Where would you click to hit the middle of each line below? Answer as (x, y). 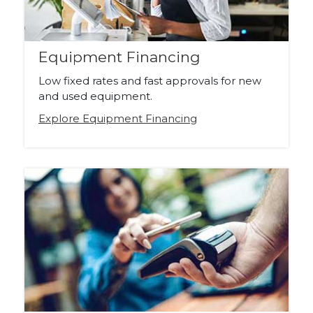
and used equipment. (95, 96)
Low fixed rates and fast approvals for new (150, 81)
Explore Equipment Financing (118, 119)
